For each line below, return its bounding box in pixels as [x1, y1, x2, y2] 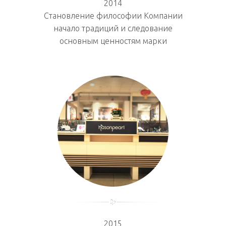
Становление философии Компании [43, 11, 183, 20]
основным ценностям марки [59, 36, 167, 45]
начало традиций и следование [53, 23, 173, 33]
